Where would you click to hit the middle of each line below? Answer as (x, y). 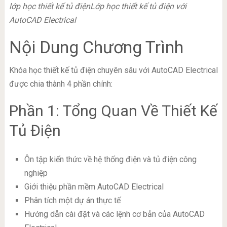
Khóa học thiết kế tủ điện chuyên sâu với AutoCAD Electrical (113, 70)
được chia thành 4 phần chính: (61, 84)
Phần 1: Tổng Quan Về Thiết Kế (113, 110)
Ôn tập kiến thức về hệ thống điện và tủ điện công (110, 159)
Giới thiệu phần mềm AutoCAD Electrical (94, 186)
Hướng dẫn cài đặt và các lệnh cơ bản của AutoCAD (114, 214)
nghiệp (36, 173)
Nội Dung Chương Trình (96, 47)
